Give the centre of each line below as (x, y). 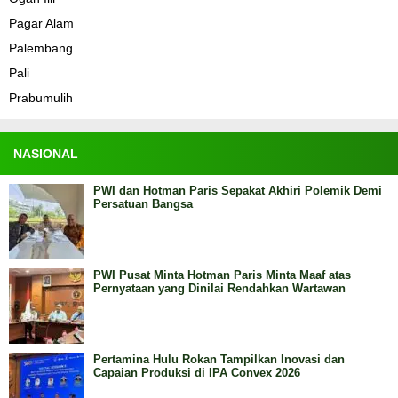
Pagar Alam (41, 23)
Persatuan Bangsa (143, 204)
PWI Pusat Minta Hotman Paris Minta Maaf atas (222, 275)
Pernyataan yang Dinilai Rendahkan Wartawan (219, 288)
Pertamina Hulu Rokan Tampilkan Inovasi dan (219, 359)
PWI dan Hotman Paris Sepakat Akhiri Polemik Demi (238, 191)
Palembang (41, 48)
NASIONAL (46, 154)
